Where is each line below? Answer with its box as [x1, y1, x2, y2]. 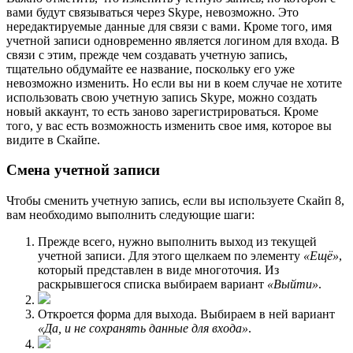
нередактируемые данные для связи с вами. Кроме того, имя [6, 19, 332, 33]
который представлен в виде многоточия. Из [38, 263, 279, 277]
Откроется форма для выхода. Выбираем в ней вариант [38, 307, 335, 321]
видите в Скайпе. [6, 132, 100, 147]
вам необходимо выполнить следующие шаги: [6, 208, 255, 222]
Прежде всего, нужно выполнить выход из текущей [38, 235, 317, 249]
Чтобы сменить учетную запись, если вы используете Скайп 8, [6, 194, 344, 208]
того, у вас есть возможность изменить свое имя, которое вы [6, 118, 332, 132]
